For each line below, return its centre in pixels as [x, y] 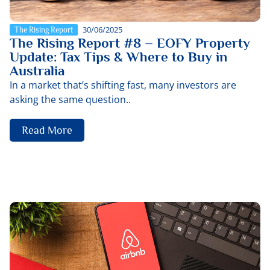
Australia [37, 71]
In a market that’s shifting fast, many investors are [123, 85]
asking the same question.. [70, 99]
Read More [47, 130]
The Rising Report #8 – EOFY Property [130, 43]
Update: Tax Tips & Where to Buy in [118, 57]
